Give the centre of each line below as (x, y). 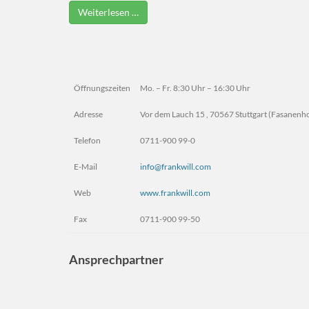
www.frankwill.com (175, 192)
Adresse (88, 114)
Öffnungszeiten (102, 88)
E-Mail (86, 166)
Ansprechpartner (116, 259)
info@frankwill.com (176, 166)
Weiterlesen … (108, 12)
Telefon (87, 140)
